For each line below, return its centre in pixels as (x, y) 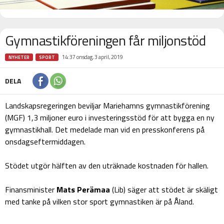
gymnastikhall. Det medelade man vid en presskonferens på (105, 129)
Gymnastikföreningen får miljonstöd (105, 40)
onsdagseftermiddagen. (45, 141)
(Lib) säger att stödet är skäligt (164, 189)
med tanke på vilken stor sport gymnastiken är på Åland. (99, 201)
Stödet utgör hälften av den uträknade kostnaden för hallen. (107, 165)
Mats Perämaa (83, 189)
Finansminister (31, 189)
